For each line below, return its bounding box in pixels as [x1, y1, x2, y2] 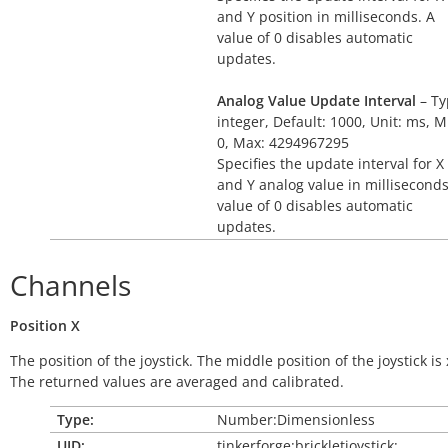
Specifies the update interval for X [217, 154, 444, 173]
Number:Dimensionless [217, 410, 375, 429]
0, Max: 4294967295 [217, 133, 349, 152]
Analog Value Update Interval [217, 91, 416, 110]
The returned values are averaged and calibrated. [10, 372, 344, 391]
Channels [10, 266, 131, 304]
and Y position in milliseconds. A [217, 7, 435, 26]
